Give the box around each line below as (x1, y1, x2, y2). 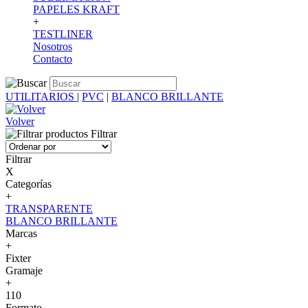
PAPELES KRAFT (33, 3, 120, 15)
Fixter (5, 252, 31, 264)
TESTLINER (33, 28, 93, 40)
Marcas (5, 228, 37, 239)
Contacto (33, 53, 72, 65)
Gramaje (5, 265, 43, 276)
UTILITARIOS (5, 91, 77, 102)
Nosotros (33, 41, 72, 52)
